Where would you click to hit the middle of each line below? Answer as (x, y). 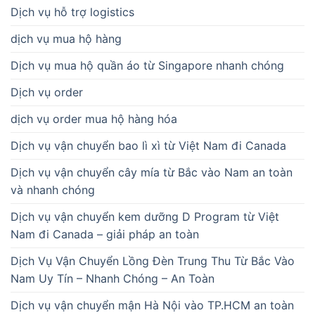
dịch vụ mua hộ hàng (66, 38)
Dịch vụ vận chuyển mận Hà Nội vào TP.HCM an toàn (152, 305)
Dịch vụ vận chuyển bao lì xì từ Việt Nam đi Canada (148, 145)
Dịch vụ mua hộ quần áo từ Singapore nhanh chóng (147, 65)
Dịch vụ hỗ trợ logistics (72, 12)
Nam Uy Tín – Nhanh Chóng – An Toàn (112, 278)
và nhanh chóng (53, 189)
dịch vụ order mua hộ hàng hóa (94, 118)
